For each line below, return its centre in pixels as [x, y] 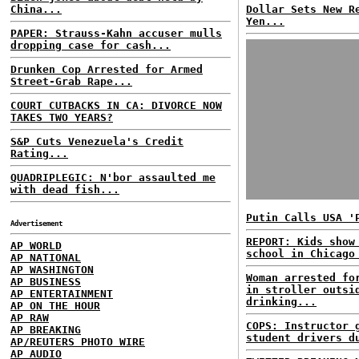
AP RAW [30, 318]
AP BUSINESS [46, 282]
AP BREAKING [46, 330]
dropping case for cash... [91, 45]
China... [36, 9]
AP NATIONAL [46, 258]
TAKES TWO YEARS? [62, 117]
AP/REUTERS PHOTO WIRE [78, 342]
